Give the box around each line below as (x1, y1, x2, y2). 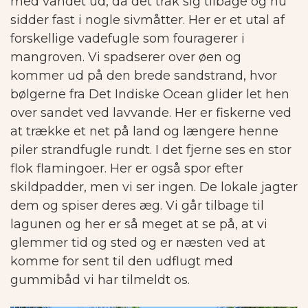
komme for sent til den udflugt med (10, 254, 233, 269)
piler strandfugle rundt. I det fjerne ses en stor (10, 142, 291, 158)
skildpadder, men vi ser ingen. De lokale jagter (10, 179, 298, 195)
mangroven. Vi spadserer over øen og (10, 49, 241, 65)
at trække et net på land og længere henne (10, 124, 278, 140)
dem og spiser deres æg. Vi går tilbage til (10, 198, 264, 214)
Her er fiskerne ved (175, 105, 291, 121)
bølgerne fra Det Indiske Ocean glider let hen (10, 87, 289, 102)
